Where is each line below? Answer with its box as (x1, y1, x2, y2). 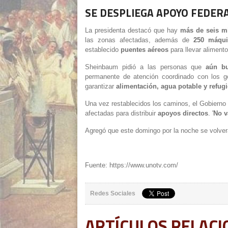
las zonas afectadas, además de (85, 36, 189, 44)
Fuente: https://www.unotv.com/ (85, 161, 178, 169)
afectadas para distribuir (85, 109, 156, 117)
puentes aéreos (121, 46, 168, 53)
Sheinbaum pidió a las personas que (85, 63, 202, 71)
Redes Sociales (90, 190, 135, 197)
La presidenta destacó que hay (85, 26, 178, 34)
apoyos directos (158, 109, 208, 117)
